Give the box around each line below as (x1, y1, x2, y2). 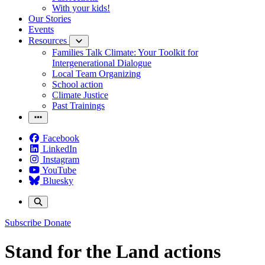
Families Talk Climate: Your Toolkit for (52, 47, 198, 57)
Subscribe (5, 218, 41, 228)
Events (28, 24, 54, 34)
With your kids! (52, 3, 110, 13)
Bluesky (43, 176, 73, 186)
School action (52, 79, 103, 89)
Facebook (43, 133, 79, 143)
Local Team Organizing (52, 69, 141, 79)
